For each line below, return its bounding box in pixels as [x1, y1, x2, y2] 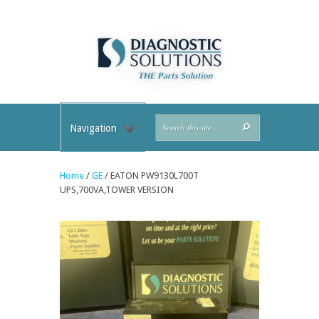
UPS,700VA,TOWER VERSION [60, 184, 174, 195]
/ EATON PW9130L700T [103, 169, 199, 181]
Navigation [70, 122, 117, 134]
